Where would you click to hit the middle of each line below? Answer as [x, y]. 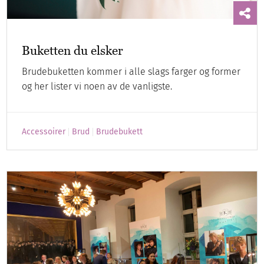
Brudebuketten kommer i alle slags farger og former [131, 72]
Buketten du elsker [73, 51]
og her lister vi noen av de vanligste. [97, 87]
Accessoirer [44, 132]
